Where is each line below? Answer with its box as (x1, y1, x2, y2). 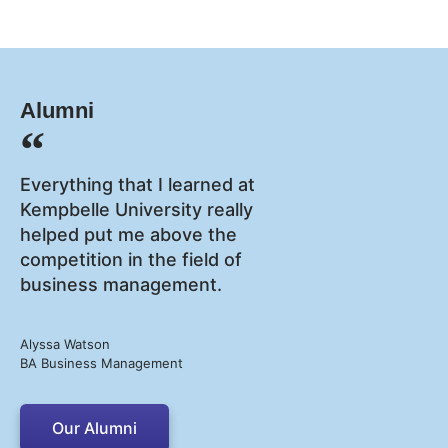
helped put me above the (20, 224, 237, 246)
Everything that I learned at (20, 174, 255, 196)
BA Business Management (20, 355, 183, 372)
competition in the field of (20, 249, 242, 271)
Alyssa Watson (20, 336, 110, 353)
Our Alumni (52, 418, 137, 439)
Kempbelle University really (20, 199, 253, 221)
